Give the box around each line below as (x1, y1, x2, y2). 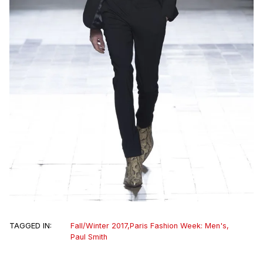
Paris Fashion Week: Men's (130, 221, 227, 231)
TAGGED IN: (9, 221, 52, 231)
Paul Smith (70, 232, 107, 242)
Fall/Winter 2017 (70, 221, 127, 231)
